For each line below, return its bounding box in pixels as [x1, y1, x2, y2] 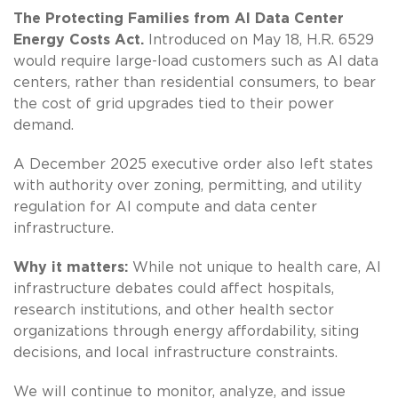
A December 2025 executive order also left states [13, 156, 373, 171]
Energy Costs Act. [13, 32, 144, 47]
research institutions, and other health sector [13, 302, 334, 317]
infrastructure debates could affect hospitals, [13, 281, 334, 296]
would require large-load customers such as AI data [13, 53, 378, 68]
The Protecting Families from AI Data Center [13, 11, 344, 26]
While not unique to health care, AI [128, 259, 381, 275]
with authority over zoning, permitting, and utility [13, 178, 362, 193]
